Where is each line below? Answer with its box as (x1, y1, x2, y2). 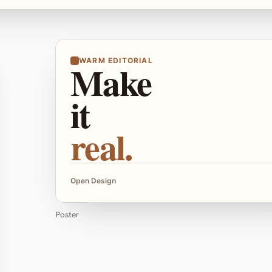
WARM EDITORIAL (79, 56, 153, 65)
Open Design (70, 176, 116, 185)
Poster (55, 210, 79, 219)
